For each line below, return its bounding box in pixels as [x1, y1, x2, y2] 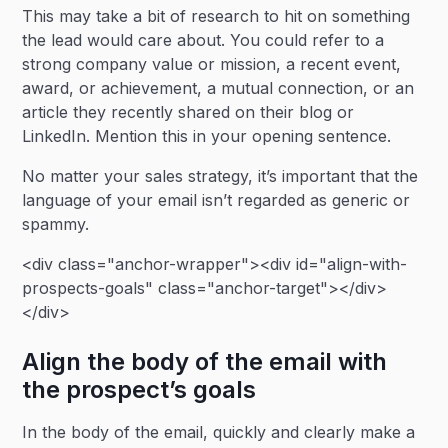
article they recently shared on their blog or [22, 102, 355, 122]
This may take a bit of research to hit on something [22, 6, 411, 26]
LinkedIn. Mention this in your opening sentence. [22, 126, 392, 146]
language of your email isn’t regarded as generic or [22, 190, 411, 210]
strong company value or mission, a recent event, [22, 54, 402, 74]
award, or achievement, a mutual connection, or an [22, 78, 415, 98]
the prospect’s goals [22, 375, 257, 404]
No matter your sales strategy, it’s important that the [22, 166, 419, 186]
